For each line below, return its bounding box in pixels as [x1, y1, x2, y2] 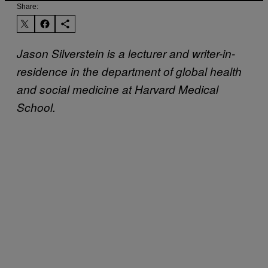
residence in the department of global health [17, 63, 242, 79]
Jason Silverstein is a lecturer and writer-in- [17, 45, 235, 61]
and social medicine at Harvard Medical [17, 81, 218, 97]
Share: [17, 2, 38, 11]
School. [17, 99, 56, 115]
